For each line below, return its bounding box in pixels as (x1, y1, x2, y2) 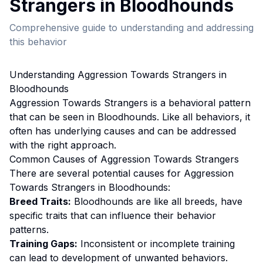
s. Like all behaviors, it (152, 111, 250, 123)
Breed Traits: (9, 195, 71, 207)
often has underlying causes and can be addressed (9, 125, 236, 137)
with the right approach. (9, 139, 116, 151)
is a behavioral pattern (148, 97, 251, 109)
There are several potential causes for (9, 167, 184, 179)
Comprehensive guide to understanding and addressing (9, 22, 254, 33)
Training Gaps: (9, 238, 77, 249)
